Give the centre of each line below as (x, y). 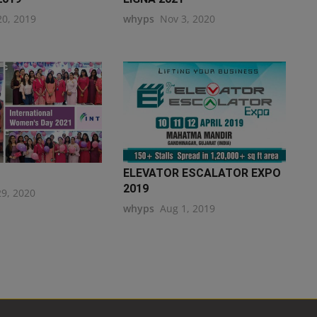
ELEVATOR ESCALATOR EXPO (202, 173)
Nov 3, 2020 (187, 18)
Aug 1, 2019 (187, 208)
